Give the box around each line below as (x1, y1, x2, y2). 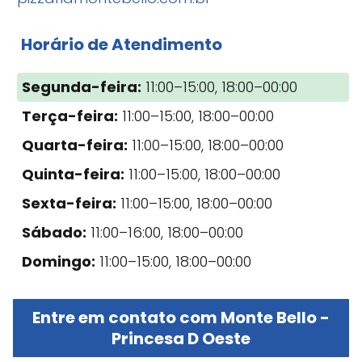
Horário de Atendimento (21, 32, 222, 56)
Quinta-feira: (22, 163, 124, 184)
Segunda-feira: (22, 76, 141, 97)
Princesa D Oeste (112, 326, 250, 350)
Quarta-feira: (22, 134, 128, 155)
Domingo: (22, 250, 95, 271)
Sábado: (22, 221, 86, 242)
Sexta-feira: (22, 192, 116, 213)
